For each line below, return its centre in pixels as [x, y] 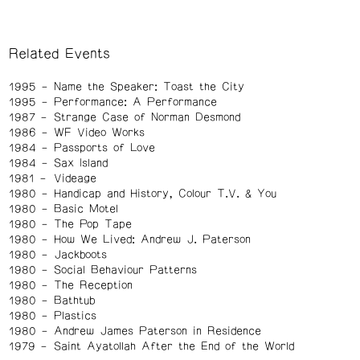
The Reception [93, 285]
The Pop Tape [92, 224]
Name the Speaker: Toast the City [149, 86]
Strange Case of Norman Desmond [147, 117]
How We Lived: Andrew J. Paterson [152, 239]
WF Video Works [99, 132]
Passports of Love [104, 147]
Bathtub [74, 300]
